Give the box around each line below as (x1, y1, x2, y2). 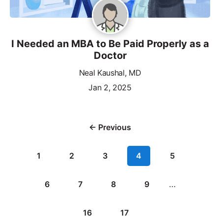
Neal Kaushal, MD (79, 67, 141, 78)
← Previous (89, 122, 131, 132)
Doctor (93, 49, 127, 61)
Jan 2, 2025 (88, 82, 132, 92)
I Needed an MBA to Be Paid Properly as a (11, 37, 209, 50)
